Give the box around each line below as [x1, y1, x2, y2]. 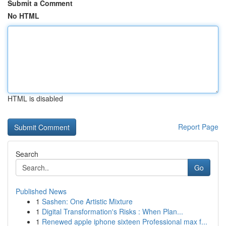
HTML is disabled [8, 93, 63, 103]
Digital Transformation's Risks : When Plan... [42, 206, 183, 216]
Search [16, 149, 38, 159]
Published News [16, 186, 67, 196]
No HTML [8, 11, 39, 21]
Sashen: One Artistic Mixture [42, 196, 133, 206]
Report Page [178, 122, 218, 132]
